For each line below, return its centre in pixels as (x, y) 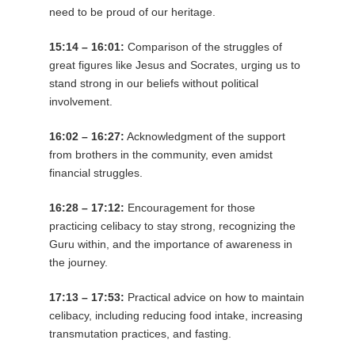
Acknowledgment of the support (204, 136)
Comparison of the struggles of (203, 46)
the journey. (78, 262)
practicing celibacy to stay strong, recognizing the (172, 225)
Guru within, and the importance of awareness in (170, 244)
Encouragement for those (189, 207)
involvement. (80, 101)
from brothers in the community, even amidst (160, 154)
